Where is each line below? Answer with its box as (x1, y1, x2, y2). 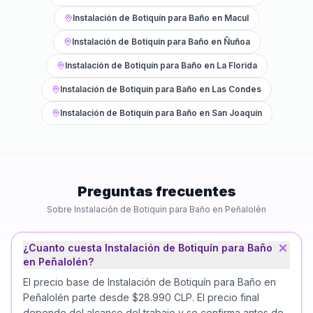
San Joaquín (211, 108, 262, 118)
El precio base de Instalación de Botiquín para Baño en (23, 276, 276, 288)
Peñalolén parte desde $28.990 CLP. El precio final (23, 291, 259, 303)
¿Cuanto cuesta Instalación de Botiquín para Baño (23, 242, 272, 254)
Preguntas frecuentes (77, 183, 236, 200)
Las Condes (212, 84, 261, 94)
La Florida (216, 60, 257, 71)
